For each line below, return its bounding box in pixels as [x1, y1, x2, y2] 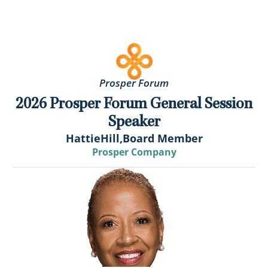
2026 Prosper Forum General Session [16, 93, 252, 114]
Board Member [122, 131, 203, 146]
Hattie [65, 131, 100, 146]
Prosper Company [92, 145, 176, 159]
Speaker [108, 111, 160, 132]
